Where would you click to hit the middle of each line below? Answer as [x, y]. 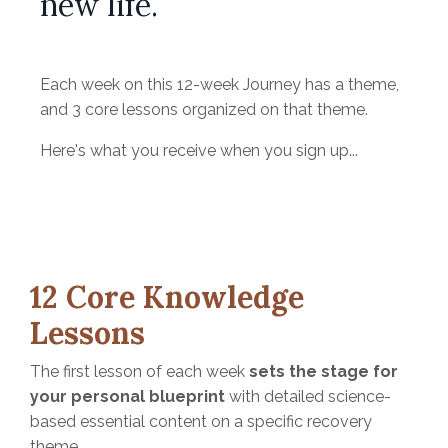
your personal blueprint [127, 396]
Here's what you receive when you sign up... [199, 150]
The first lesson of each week [139, 371]
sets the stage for [323, 371]
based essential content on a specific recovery [201, 421]
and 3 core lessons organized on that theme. [206, 109]
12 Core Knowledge [167, 296]
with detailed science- [308, 396]
